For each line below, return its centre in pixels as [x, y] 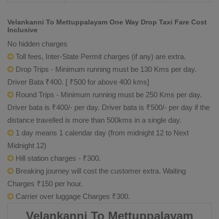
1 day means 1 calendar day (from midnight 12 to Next [101, 133]
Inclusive [22, 30]
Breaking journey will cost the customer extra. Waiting [100, 171]
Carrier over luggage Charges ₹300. [72, 196]
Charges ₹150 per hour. [45, 184]
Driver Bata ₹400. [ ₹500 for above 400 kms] [78, 82]
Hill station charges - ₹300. [57, 158]
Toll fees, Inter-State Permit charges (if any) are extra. [100, 56]
